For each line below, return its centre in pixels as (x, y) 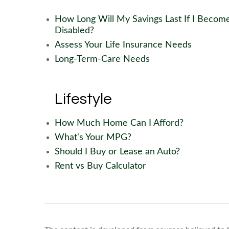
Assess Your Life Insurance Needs (123, 45)
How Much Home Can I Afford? (119, 123)
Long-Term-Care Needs (102, 59)
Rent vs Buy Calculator (100, 166)
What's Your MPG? (93, 138)
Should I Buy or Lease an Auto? (117, 152)
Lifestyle (83, 99)
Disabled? (74, 31)
